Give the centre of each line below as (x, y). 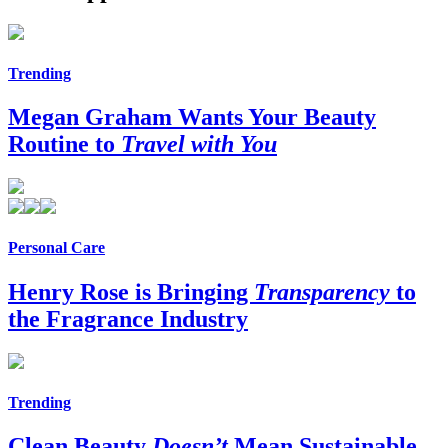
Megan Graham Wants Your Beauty (192, 117)
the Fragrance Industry (128, 318)
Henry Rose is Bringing (131, 291)
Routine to (64, 144)
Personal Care (56, 248)
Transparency (322, 291)
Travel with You (199, 144)
